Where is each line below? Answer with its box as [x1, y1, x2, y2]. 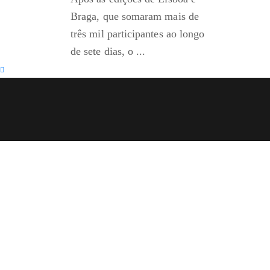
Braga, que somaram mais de [71, 10, 199, 23]
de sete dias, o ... [71, 45, 146, 58]
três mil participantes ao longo [71, 28, 205, 40]
